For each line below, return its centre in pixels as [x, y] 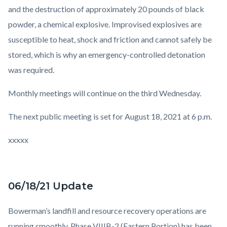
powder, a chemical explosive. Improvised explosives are [105, 24]
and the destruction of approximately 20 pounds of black [106, 9]
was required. [34, 70]
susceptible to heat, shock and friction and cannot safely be [110, 40]
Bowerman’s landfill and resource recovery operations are [107, 211]
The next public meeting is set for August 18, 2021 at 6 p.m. [111, 117]
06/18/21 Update [51, 186]
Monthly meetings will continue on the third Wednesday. [106, 93]
